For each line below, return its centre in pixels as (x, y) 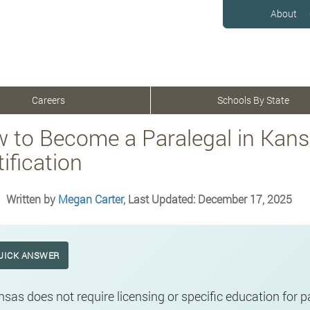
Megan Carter (90, 199)
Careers (48, 100)
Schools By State (253, 100)
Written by (32, 199)
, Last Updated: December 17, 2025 (207, 199)
